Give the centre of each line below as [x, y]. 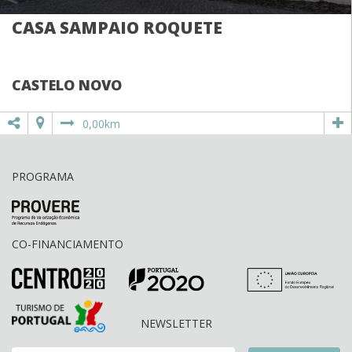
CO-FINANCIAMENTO [68, 244]
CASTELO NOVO [67, 84]
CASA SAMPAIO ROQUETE [117, 28]
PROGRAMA [43, 176]
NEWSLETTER [176, 323]
